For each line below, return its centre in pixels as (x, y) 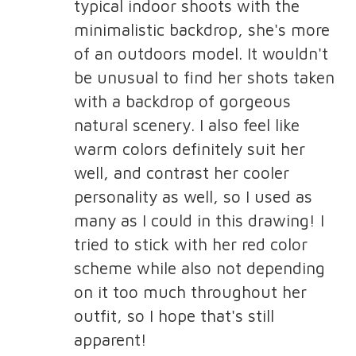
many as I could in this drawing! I (199, 220)
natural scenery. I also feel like (186, 125)
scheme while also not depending (199, 268)
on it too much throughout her (190, 292)
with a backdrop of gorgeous (182, 101)
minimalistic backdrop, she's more (201, 29)
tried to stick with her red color (190, 244)
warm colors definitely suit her (189, 149)
